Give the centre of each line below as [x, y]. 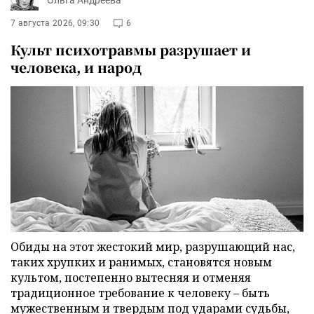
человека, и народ [76, 67]
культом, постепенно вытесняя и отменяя [131, 277]
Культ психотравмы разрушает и [131, 50]
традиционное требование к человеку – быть [140, 293]
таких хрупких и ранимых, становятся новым [141, 262]
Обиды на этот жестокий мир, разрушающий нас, [153, 246]
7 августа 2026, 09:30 [55, 23]
